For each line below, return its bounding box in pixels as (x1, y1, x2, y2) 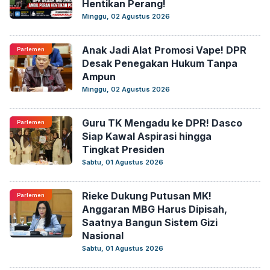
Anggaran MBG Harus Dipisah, (82, 203, 227, 215)
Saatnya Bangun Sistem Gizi (82, 216, 218, 228)
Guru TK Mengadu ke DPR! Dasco (82, 117, 242, 129)
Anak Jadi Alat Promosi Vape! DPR (82, 44, 246, 56)
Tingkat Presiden (82, 143, 165, 155)
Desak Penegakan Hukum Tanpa (82, 57, 237, 69)
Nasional (82, 230, 124, 242)
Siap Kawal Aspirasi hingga (82, 130, 212, 142)
